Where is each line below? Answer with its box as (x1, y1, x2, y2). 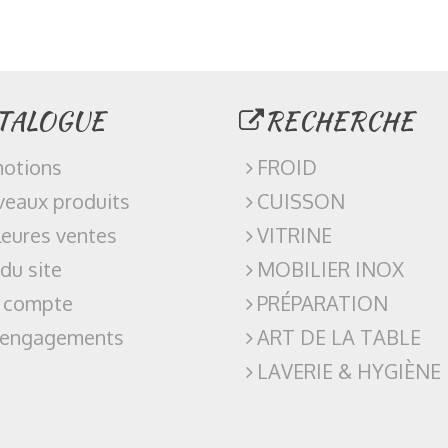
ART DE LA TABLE (257, 324, 421, 351)
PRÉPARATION (257, 290, 388, 317)
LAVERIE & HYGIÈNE (257, 358, 441, 385)
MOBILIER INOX (257, 256, 404, 283)
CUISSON (257, 188, 345, 215)
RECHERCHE (264, 103, 414, 140)
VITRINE (257, 222, 332, 249)
